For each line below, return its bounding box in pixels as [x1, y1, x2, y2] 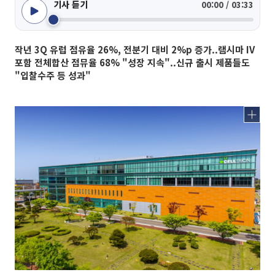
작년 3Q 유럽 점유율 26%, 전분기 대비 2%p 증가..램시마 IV [15, 43, 255, 56]
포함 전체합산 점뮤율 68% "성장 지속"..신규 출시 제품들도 [15, 56, 250, 69]
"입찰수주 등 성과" [15, 69, 91, 82]
